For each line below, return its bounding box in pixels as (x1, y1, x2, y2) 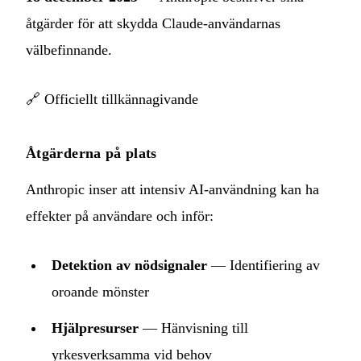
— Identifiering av (207, 256, 320, 273)
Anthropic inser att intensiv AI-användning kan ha (26, 180, 319, 197)
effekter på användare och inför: (26, 207, 214, 224)
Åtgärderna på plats (26, 144, 157, 161)
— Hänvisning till (139, 319, 248, 336)
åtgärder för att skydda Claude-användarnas (26, 15, 280, 31)
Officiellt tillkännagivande (44, 90, 198, 107)
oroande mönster (52, 283, 149, 300)
